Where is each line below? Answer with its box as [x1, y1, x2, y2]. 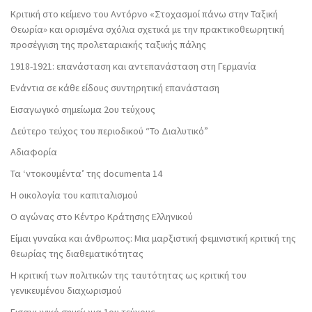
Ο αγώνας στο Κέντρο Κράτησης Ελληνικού [10, 210, 193, 224]
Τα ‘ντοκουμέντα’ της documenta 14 [10, 167, 162, 180]
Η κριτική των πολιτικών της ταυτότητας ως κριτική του [10, 268, 247, 281]
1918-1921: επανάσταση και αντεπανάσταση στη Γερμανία [10, 59, 256, 72]
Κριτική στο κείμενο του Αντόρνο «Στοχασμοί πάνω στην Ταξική [10, 7, 278, 20]
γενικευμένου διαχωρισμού [10, 283, 122, 297]
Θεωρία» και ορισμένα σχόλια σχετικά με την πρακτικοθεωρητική [10, 22, 284, 36]
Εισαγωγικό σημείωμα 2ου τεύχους [10, 102, 155, 116]
